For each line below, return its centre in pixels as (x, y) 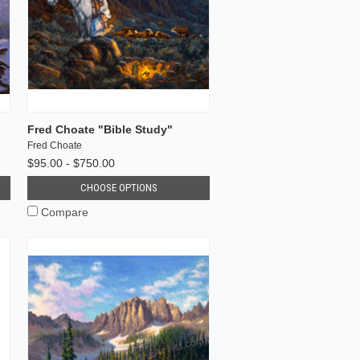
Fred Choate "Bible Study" (100, 129)
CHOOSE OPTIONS (119, 187)
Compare (65, 212)
